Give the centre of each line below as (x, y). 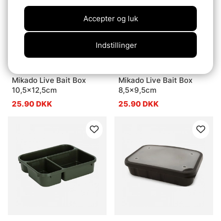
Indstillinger (116, 45)
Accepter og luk (110, 18)
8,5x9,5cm (137, 90)
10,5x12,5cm (34, 90)
